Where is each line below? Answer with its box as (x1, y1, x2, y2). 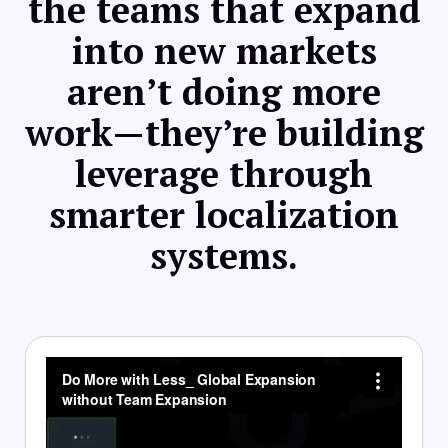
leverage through (75, 149, 373, 197)
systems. (150, 231, 298, 279)
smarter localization (49, 190, 399, 238)
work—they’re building (24, 108, 424, 156)
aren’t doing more (67, 67, 381, 115)
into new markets (71, 26, 377, 74)
